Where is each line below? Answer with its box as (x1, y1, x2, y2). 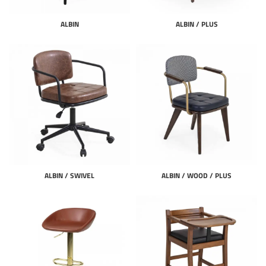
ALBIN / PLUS (175, 18, 218, 30)
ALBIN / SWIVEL (45, 170, 94, 181)
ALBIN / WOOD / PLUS (161, 170, 232, 181)
